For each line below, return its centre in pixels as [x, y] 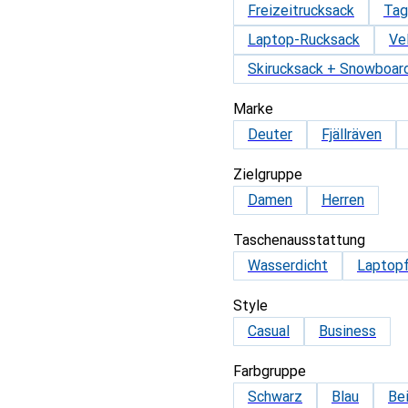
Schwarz [275, 397]
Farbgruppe [270, 371]
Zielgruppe [268, 174]
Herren [343, 200]
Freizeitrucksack [301, 10]
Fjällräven [352, 134]
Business [347, 331]
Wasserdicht [288, 265]
